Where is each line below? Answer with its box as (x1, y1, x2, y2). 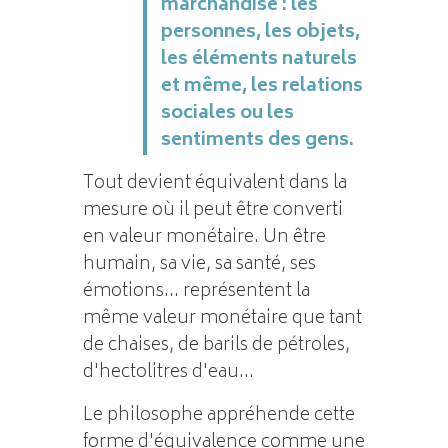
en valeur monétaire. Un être (82, 221, 326, 254)
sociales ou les (160, 97, 294, 130)
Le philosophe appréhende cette (82, 399, 355, 432)
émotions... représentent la (82, 275, 310, 308)
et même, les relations (160, 70, 363, 103)
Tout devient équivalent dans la (82, 167, 347, 200)
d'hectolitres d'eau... (82, 356, 254, 389)
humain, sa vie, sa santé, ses (82, 248, 316, 281)
